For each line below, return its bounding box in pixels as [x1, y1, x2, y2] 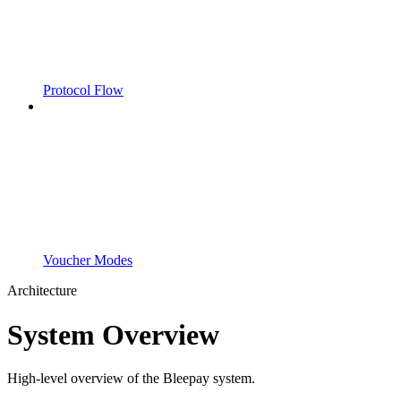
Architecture [7, 283, 77, 299]
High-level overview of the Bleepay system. [7, 371, 255, 387]
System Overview [7, 318, 219, 351]
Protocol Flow [43, 82, 124, 98]
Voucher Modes [43, 252, 132, 269]
